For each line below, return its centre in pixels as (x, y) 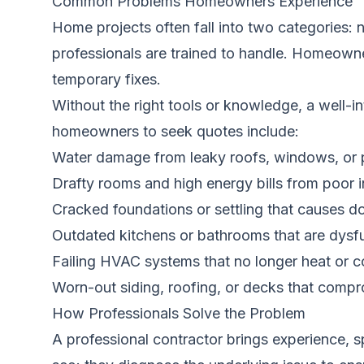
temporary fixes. (106, 79)
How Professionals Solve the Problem (179, 313)
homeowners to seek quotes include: (175, 131)
